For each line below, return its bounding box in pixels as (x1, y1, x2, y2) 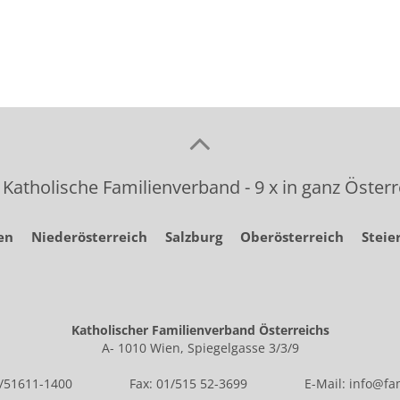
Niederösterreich (30, 227, 147, 246)
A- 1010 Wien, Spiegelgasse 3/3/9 (101, 338, 299, 356)
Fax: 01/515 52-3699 (129, 374, 247, 392)
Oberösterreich (239, 227, 344, 246)
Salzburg (164, 227, 222, 246)
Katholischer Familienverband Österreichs (71, 321, 329, 338)
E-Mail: (304, 374, 349, 392)
